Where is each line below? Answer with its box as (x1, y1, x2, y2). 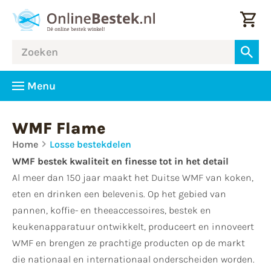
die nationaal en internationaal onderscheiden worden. (12, 253, 255, 265)
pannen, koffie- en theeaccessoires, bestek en (12, 204, 211, 216)
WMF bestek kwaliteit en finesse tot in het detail (12, 155, 229, 167)
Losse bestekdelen (50, 139, 131, 150)
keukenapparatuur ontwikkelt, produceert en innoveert (12, 221, 254, 232)
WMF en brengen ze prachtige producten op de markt (12, 237, 245, 249)
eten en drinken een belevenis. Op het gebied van (12, 188, 226, 200)
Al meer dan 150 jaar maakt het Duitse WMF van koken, (12, 172, 253, 183)
